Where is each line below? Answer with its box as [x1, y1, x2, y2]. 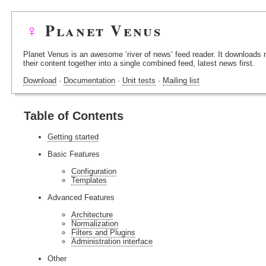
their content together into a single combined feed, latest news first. [23, 59, 255, 68]
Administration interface [71, 237, 153, 246]
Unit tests [122, 76, 156, 85]
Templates [71, 176, 107, 185]
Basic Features [47, 150, 100, 159]
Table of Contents [24, 109, 123, 122]
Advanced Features [47, 193, 115, 202]
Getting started [47, 132, 99, 142]
